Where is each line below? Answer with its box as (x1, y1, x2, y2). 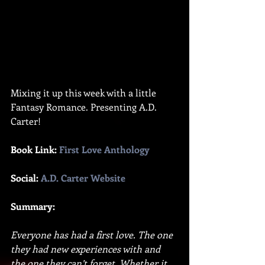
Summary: (11, 199, 55, 212)
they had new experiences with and (11, 242, 163, 255)
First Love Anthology (59, 143, 150, 156)
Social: (11, 171, 41, 184)
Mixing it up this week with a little (11, 86, 159, 99)
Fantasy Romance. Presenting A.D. (11, 100, 159, 113)
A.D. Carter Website (41, 171, 125, 184)
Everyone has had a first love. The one (11, 228, 175, 241)
